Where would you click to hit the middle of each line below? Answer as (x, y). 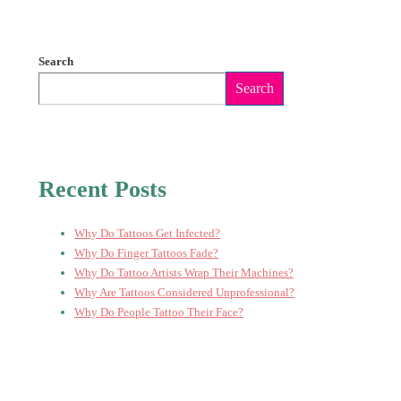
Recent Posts (102, 189)
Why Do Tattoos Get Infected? (147, 233)
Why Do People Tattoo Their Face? (159, 311)
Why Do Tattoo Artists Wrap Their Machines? (184, 272)
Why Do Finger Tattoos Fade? (146, 252)
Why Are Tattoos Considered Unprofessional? (184, 292)
